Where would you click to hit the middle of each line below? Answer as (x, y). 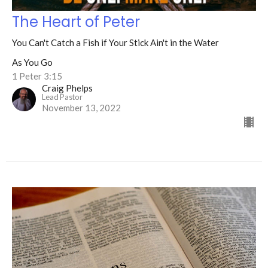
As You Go (32, 63)
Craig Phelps (67, 88)
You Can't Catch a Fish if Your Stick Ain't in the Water (115, 43)
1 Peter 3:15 (37, 76)
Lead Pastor (62, 97)
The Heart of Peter (76, 22)
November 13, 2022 (81, 108)
